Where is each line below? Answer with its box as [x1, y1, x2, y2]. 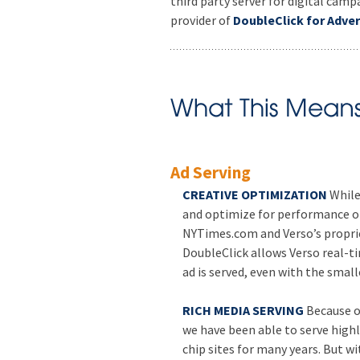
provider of [170, 11, 233, 28]
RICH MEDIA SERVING [182, 302, 304, 319]
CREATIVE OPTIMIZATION [182, 186, 327, 203]
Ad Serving [170, 162, 251, 184]
